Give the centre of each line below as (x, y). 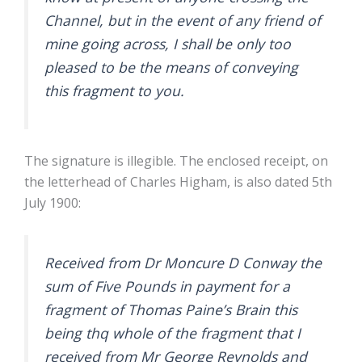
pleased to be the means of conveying (171, 67)
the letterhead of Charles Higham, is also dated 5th (178, 182)
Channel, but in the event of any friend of (183, 20)
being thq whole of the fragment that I (173, 333)
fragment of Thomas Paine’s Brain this (171, 309)
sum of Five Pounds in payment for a (167, 286)
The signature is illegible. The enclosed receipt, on (176, 161)
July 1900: (54, 203)
